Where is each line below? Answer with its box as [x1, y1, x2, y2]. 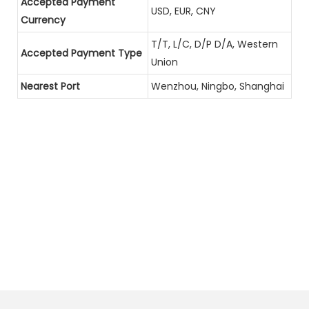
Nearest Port [21, 79, 80, 93]
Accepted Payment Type [21, 46, 142, 60]
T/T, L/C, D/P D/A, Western [151, 37, 278, 51]
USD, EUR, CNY [151, 3, 216, 18]
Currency [21, 12, 66, 27]
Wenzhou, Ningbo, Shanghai [151, 79, 284, 93]
